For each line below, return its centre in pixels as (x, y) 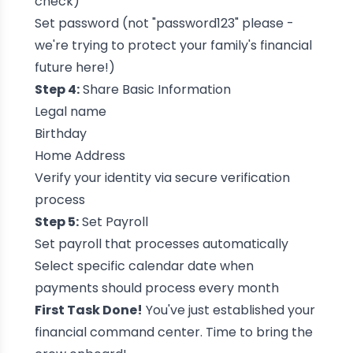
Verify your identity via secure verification (162, 177)
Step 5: (56, 221)
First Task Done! (88, 310)
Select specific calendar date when (144, 266)
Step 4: (57, 89)
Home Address (80, 155)
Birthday (60, 133)
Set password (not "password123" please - (164, 23)
